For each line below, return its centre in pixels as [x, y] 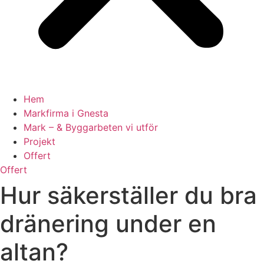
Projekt [39, 141]
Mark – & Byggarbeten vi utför [91, 127]
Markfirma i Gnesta [66, 113]
